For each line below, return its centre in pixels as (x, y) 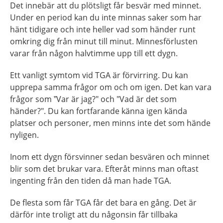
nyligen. (24, 135)
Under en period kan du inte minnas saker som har (106, 17)
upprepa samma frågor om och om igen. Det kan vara (111, 87)
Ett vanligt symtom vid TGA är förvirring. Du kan (99, 75)
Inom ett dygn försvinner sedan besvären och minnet (110, 157)
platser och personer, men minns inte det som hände (110, 123)
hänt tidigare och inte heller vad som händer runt (103, 29)
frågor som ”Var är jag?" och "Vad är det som (93, 99)
